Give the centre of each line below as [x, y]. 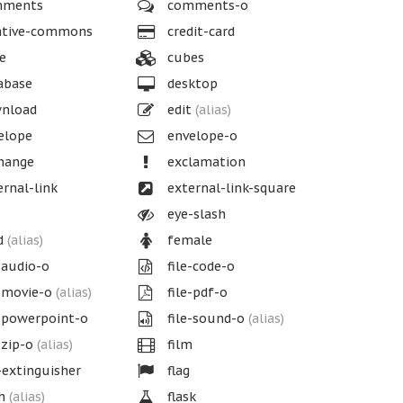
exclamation [205, 162]
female [188, 240]
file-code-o [200, 266]
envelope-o [201, 136]
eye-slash [195, 214]
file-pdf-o [196, 292]
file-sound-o [206, 318]
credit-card [200, 31]
